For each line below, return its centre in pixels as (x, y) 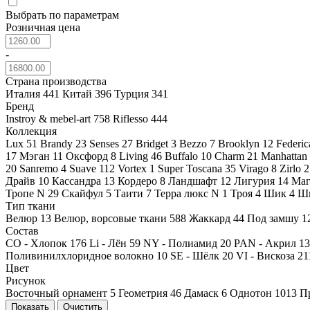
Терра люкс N (188, 193)
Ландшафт (194, 181)
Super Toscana (191, 168)
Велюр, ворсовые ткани (112, 218)
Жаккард (211, 218)
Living (135, 156)
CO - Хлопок (38, 243)
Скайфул (84, 193)
